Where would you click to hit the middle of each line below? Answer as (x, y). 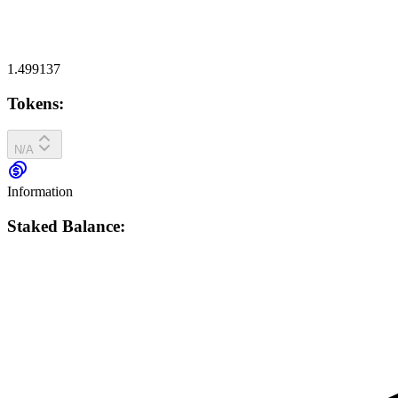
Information (40, 192)
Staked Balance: (66, 227)
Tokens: (36, 103)
